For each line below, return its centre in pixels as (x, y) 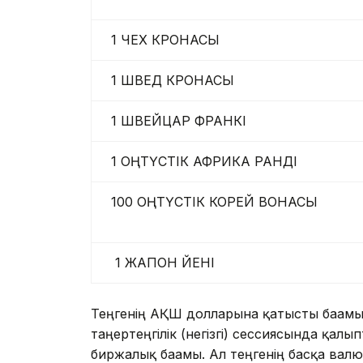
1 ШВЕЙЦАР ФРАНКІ (175, 121)
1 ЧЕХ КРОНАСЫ (161, 40)
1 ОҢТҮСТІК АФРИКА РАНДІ (200, 162)
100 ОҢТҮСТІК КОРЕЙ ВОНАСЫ (210, 202)
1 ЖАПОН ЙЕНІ (159, 263)
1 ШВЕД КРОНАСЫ (169, 81)
